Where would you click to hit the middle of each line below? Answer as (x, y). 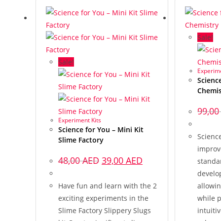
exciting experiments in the (103, 198)
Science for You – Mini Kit (101, 129)
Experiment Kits (80, 120)
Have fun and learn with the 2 (108, 186)
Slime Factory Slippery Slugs (105, 210)
